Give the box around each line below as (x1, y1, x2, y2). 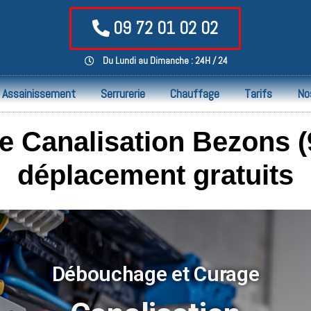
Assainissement (2, 85, 76, 101)
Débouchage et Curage (51, 261, 260, 286)
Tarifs (244, 85, 272, 101)
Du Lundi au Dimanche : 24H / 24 (102, 54, 228, 67)
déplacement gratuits (17, 160, 294, 190)
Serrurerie (101, 85, 145, 101)
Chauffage (170, 85, 219, 101)
